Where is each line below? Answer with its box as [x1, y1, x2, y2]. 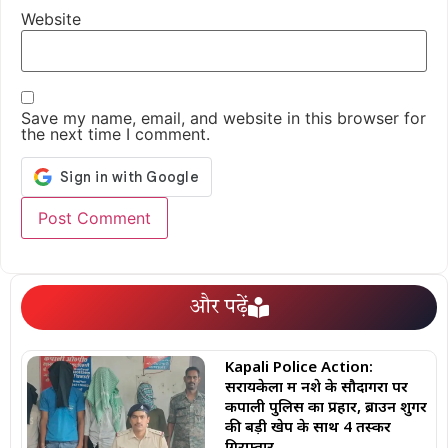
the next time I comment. [21, 124, 210, 145]
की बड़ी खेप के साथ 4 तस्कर [224, 415, 391, 436]
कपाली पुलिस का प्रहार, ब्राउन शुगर [224, 395, 427, 416]
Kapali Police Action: [224, 355, 373, 376]
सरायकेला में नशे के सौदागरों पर [224, 375, 408, 396]
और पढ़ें [189, 296, 248, 318]
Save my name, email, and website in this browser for [21, 108, 426, 129]
